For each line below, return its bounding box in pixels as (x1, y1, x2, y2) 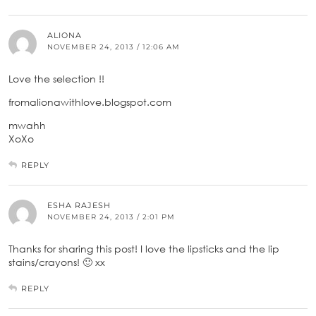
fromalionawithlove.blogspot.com (8, 95, 171, 108)
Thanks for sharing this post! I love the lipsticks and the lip (8, 242, 279, 255)
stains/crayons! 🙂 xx (8, 255, 105, 268)
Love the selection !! (8, 72, 104, 85)
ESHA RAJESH (47, 200, 111, 210)
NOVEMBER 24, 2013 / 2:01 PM (47, 212, 175, 221)
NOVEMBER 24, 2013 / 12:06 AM (47, 42, 180, 51)
